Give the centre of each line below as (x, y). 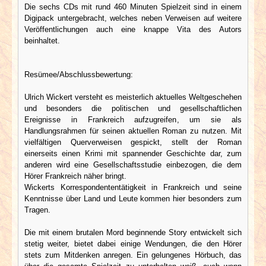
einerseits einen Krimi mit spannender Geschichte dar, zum (133, 153)
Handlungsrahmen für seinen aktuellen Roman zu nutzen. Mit (133, 131)
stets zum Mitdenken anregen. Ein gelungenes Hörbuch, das (133, 255)
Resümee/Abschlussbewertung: (79, 74)
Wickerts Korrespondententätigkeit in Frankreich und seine (133, 187)
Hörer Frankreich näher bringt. (75, 176)
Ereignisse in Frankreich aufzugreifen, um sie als (133, 119)
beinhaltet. (42, 40)
